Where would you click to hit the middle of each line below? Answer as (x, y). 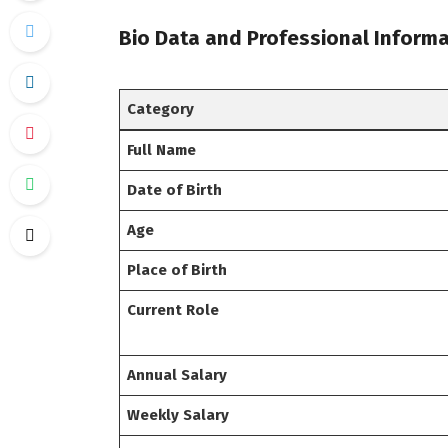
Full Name (162, 149)
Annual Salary (177, 374)
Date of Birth (175, 189)
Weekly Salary (178, 414)
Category (161, 108)
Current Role (173, 309)
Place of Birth (177, 269)
